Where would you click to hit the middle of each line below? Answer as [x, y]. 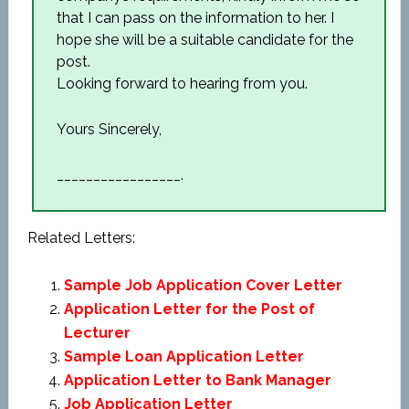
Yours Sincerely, [109, 129]
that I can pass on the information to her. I [195, 18]
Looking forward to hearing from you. [182, 84]
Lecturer [97, 333]
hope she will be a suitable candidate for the [204, 40]
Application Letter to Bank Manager [197, 380]
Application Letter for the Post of [189, 309]
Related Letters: [81, 238]
